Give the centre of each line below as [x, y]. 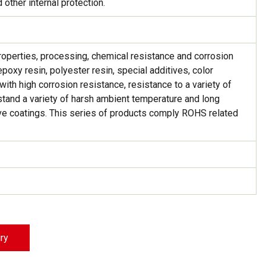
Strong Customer [90, 21]
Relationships [90, 31]
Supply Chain [90, 54]
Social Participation [90, 77]
